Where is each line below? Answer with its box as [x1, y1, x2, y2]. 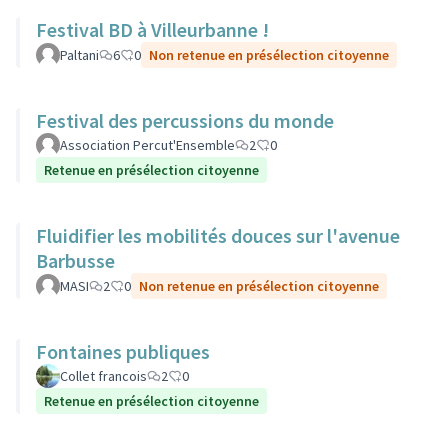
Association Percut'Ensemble [60, 136, 235, 154]
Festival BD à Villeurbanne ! [36, 17, 269, 42]
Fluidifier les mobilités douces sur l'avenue [36, 223, 400, 248]
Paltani [60, 46, 99, 64]
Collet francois [60, 367, 147, 385]
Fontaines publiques [36, 339, 210, 364]
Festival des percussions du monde [36, 108, 334, 133]
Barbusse [36, 248, 115, 273]
